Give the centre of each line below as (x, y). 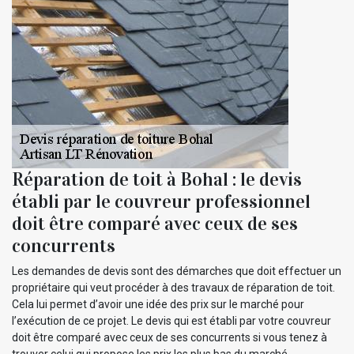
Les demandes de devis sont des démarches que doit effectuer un (177, 271)
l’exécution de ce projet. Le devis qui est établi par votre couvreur (171, 320)
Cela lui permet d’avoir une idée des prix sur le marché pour (158, 304)
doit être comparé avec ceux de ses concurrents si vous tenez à (169, 337)
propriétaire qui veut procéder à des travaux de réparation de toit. (173, 287)
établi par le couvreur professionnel (161, 201)
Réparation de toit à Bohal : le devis (157, 179)
